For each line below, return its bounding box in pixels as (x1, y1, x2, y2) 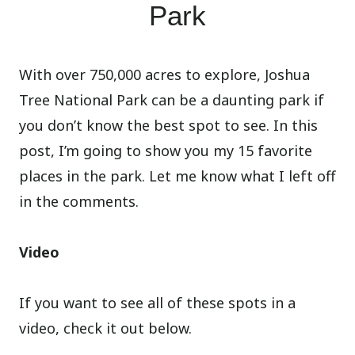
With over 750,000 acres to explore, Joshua (19, 65, 311, 85)
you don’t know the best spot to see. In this (19, 116, 319, 136)
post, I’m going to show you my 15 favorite (19, 141, 313, 161)
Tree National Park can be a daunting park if (19, 90, 325, 110)
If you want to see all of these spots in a (19, 293, 296, 313)
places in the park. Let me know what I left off (19, 166, 336, 186)
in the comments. (19, 192, 139, 212)
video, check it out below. (19, 319, 193, 338)
